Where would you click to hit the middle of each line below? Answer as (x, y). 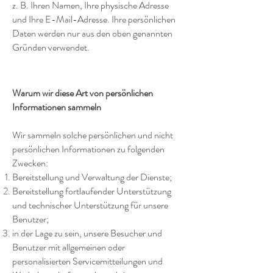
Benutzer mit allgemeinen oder (69, 247)
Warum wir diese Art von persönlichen (83, 93)
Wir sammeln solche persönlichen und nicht (93, 135)
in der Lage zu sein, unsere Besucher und (87, 233)
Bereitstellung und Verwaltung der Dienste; (92, 177)
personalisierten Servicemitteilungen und (87, 261)
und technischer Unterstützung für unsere (90, 205)
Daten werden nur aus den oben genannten (92, 34)
